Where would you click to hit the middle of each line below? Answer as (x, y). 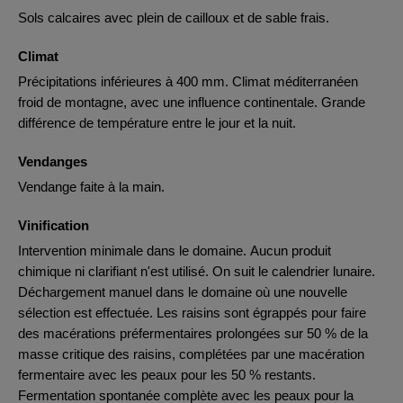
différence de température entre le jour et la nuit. (157, 123)
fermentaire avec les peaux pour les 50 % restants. (167, 375)
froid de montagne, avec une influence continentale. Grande (192, 102)
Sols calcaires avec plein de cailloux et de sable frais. (174, 18)
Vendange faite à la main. (91, 187)
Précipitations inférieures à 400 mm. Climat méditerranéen (188, 81)
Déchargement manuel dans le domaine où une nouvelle (183, 292)
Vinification (54, 225)
